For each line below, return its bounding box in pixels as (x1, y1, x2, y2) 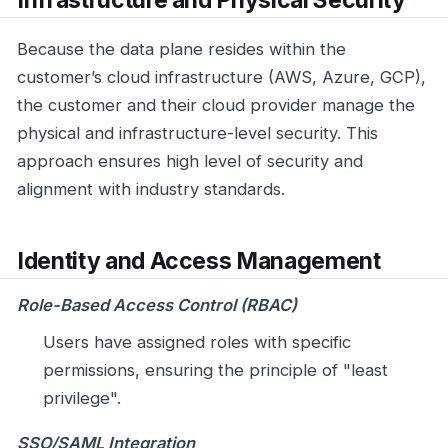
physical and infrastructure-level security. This (17, 122, 378, 143)
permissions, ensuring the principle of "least (42, 359, 388, 380)
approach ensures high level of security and (17, 150, 363, 171)
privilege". (42, 387, 121, 408)
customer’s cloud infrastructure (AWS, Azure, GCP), (17, 66, 426, 87)
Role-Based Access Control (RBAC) (17, 295, 297, 316)
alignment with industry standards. (17, 178, 285, 199)
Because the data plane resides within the (17, 38, 346, 59)
